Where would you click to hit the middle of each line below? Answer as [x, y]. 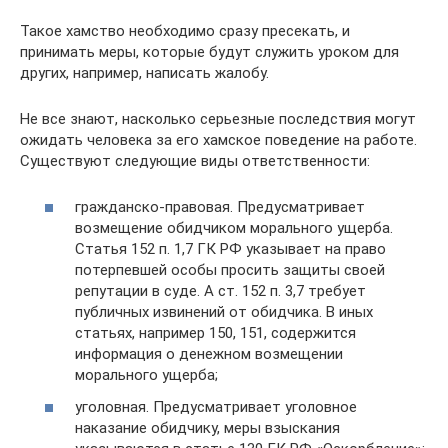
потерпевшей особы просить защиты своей [230, 270]
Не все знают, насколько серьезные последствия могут [218, 118]
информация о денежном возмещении [209, 354]
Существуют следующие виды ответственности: [195, 160]
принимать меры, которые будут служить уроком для [209, 51]
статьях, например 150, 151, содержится [215, 333]
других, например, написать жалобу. [144, 72]
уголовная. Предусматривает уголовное [216, 406]
